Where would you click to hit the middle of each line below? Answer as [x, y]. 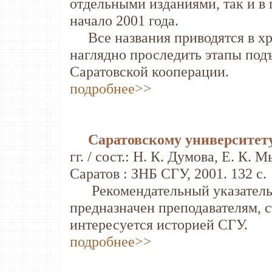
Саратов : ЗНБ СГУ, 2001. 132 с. [168, 173]
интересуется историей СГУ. [159, 224]
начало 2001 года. [124, 20]
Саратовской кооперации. [149, 71]
